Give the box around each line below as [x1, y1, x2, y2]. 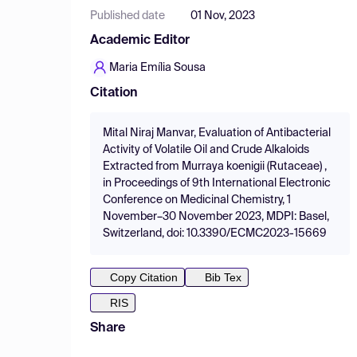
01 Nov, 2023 [190, 10, 255, 22]
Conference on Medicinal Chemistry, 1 [103, 194, 291, 206]
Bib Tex [205, 271, 241, 284]
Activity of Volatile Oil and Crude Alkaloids [103, 144, 309, 155]
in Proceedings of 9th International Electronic [103, 178, 331, 189]
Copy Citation [110, 271, 178, 284]
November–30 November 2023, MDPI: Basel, [103, 211, 329, 222]
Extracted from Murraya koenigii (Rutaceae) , [103, 161, 327, 172]
